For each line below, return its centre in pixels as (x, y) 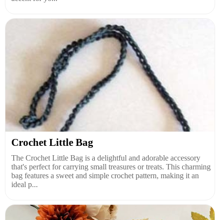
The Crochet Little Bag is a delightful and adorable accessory (106, 158)
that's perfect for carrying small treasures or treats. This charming (111, 167)
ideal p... (25, 184)
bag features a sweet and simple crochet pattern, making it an (105, 176)
